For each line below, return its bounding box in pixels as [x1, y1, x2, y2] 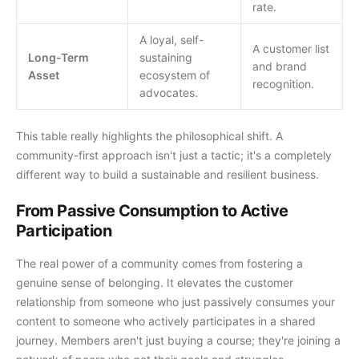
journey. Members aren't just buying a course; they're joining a [16, 333, 341, 347]
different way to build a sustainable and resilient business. [16, 167, 319, 181]
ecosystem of [139, 68, 210, 82]
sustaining [139, 50, 192, 64]
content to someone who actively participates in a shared [16, 314, 316, 328]
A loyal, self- [139, 33, 204, 46]
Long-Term [28, 50, 89, 64]
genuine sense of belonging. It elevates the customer [16, 276, 293, 289]
